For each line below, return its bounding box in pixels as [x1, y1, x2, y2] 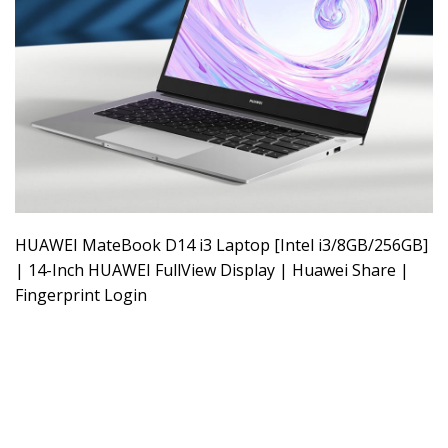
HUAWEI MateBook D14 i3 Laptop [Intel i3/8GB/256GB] [15, 234, 428, 257]
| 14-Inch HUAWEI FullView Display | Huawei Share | [15, 259, 409, 282]
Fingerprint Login [15, 284, 147, 307]
